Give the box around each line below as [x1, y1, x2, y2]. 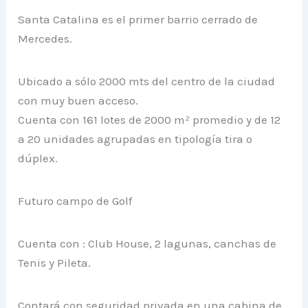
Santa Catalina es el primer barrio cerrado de [18, 12, 258, 26]
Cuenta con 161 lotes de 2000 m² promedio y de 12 [18, 112, 281, 126]
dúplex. [18, 151, 58, 165]
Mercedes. [18, 31, 73, 45]
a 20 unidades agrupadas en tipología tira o [18, 131, 253, 146]
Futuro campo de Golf [18, 193, 133, 208]
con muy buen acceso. [18, 93, 139, 107]
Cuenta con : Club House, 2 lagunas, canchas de [18, 236, 277, 250]
